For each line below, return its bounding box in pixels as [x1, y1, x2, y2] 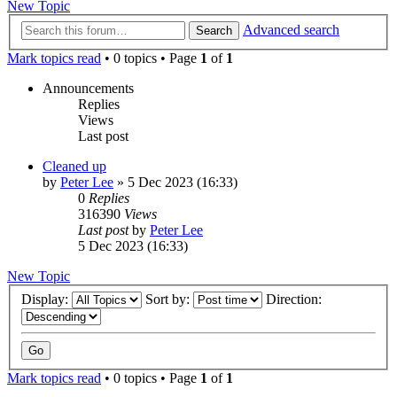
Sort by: [145, 291, 193, 307]
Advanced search [243, 22, 339, 37]
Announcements [43, 81, 134, 96]
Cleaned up [43, 159, 106, 174]
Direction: [266, 291, 325, 307]
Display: [21, 291, 72, 307]
